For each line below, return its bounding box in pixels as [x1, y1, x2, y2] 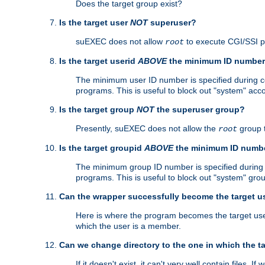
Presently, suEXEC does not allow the [76, 124, 218, 134]
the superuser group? [154, 105, 245, 115]
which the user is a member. [76, 221, 181, 231]
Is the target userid [59, 56, 138, 66]
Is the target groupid [59, 143, 144, 153]
